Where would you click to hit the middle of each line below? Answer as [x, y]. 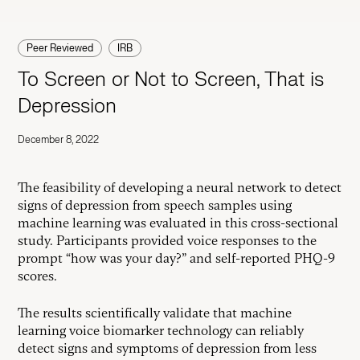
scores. [38, 276]
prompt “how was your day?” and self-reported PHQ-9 [177, 259]
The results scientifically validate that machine [155, 313]
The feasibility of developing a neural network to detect [180, 188]
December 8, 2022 [59, 140]
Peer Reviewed [60, 49]
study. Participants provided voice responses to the [168, 241]
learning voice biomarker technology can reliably [161, 331]
